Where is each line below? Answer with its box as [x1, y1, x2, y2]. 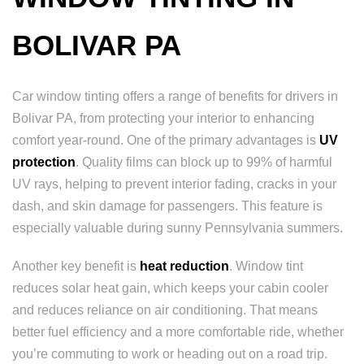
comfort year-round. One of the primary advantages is [12, 133, 319, 147]
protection [12, 155, 76, 169]
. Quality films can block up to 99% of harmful [76, 155, 332, 169]
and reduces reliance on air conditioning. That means [12, 303, 318, 317]
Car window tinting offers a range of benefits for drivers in [12, 89, 338, 103]
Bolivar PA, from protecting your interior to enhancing [12, 111, 314, 125]
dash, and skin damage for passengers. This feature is [12, 199, 323, 213]
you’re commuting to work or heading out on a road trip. [12, 347, 327, 361]
